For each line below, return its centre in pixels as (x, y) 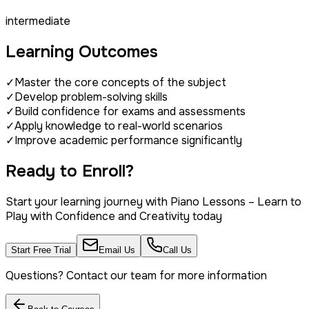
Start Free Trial (41, 250)
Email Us (117, 250)
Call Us (177, 250)
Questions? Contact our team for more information (136, 275)
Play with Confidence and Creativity (98, 216)
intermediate (38, 21)
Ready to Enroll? (70, 171)
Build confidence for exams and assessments (130, 111)
